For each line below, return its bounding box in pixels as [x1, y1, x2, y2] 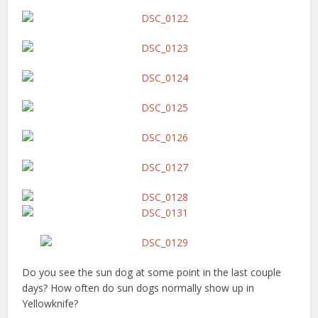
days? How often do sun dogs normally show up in [22, 281, 255, 295]
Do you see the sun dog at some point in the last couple [22, 265, 282, 279]
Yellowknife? [22, 297, 79, 310]
